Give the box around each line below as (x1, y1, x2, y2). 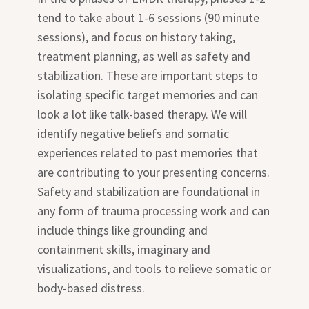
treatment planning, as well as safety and (37, 48, 251, 65)
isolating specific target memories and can (37, 87, 259, 103)
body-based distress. (37, 280, 146, 297)
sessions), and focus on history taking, (37, 29, 236, 46)
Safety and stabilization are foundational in (37, 183, 261, 200)
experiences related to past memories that (37, 145, 259, 161)
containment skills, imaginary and (37, 241, 211, 258)
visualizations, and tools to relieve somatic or (37, 261, 272, 277)
